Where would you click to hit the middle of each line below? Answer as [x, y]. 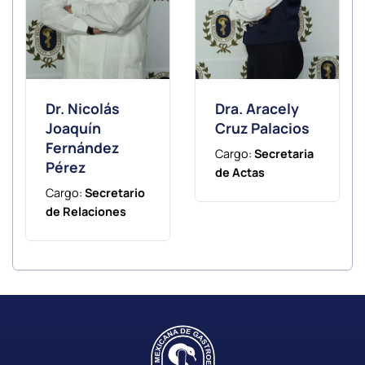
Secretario [115, 192]
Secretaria [284, 153]
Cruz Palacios [262, 128]
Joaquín [73, 128]
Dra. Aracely [257, 108]
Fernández [82, 147]
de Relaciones [86, 211]
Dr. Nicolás [83, 108]
